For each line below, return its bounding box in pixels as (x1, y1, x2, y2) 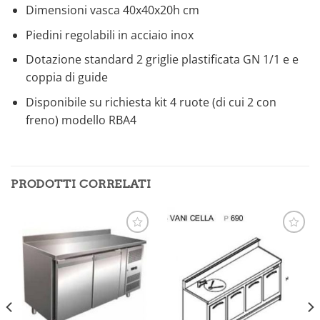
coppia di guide (25, 69, 108, 86)
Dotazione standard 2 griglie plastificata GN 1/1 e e (25, 51, 299, 68)
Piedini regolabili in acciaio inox (25, 26, 194, 43)
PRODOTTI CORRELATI (11, 176, 151, 191)
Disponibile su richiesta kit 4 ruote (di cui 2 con (25, 94, 276, 111)
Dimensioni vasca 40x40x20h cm (25, 2, 199, 19)
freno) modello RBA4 (25, 112, 136, 129)
